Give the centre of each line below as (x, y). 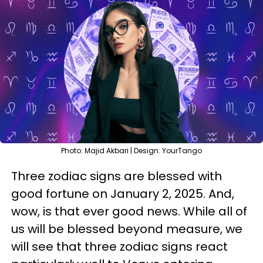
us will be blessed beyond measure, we (127, 229)
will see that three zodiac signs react (119, 247)
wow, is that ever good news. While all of (129, 211)
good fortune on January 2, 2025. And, (123, 194)
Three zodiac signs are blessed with (117, 176)
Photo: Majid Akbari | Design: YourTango (131, 151)
